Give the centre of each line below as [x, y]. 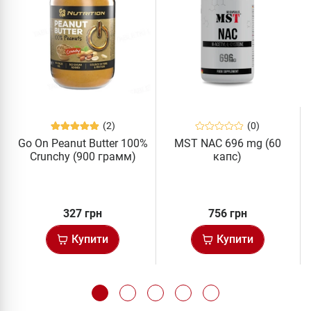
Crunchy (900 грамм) [83, 156]
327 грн [83, 213]
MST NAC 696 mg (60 [227, 143]
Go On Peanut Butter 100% [83, 143]
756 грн [227, 213]
